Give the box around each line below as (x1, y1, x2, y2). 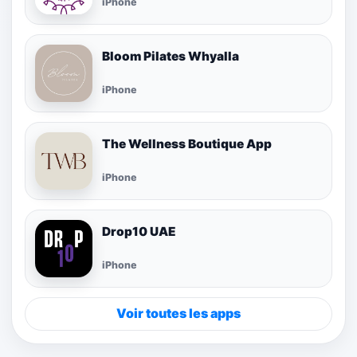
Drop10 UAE (102, 223, 176, 239)
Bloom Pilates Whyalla (102, 48, 239, 64)
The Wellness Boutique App (102, 135, 272, 151)
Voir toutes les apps (116, 305, 241, 322)
